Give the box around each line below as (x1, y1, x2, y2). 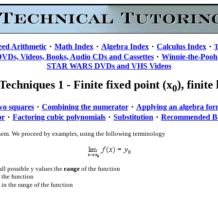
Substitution (113, 112, 153, 121)
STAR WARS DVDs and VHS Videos (47, 62, 171, 70)
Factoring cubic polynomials (13, 112, 106, 121)
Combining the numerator (41, 102, 128, 111)
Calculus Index (156, 42, 206, 51)
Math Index (54, 42, 93, 51)
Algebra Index (101, 42, 149, 51)
